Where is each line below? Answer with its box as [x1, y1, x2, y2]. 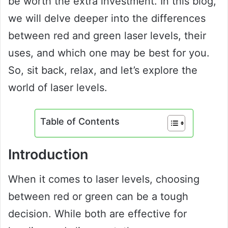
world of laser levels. [8, 81, 107, 94]
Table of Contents [40, 116, 120, 127]
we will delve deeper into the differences [8, 12, 206, 24]
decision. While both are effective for [8, 208, 187, 220]
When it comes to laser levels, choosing [8, 173, 199, 186]
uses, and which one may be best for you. [8, 46, 210, 59]
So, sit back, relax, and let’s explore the [8, 64, 197, 76]
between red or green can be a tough [8, 190, 188, 203]
